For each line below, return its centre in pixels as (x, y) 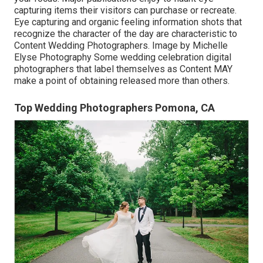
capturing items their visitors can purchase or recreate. (125, 10)
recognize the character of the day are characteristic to (126, 33)
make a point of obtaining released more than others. (122, 80)
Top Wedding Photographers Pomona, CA (114, 107)
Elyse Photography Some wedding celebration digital (123, 57)
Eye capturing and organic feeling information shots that (128, 22)
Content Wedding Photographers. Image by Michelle (121, 45)
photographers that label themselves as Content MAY (123, 69)
